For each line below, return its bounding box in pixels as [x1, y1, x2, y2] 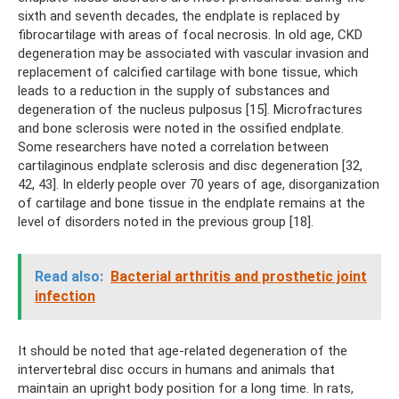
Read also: [35, 268, 103, 285]
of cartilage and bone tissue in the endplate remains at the [18, 195, 365, 211]
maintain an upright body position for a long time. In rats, [18, 380, 354, 396]
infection [35, 288, 95, 305]
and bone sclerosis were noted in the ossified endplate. [18, 120, 344, 136]
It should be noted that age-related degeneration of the [18, 343, 347, 359]
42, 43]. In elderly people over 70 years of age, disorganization [18, 176, 379, 192]
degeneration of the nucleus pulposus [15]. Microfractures [18, 102, 362, 118]
